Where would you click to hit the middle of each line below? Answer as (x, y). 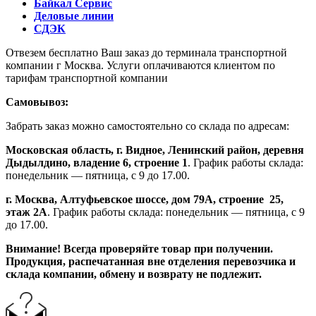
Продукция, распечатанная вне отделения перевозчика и (151, 261)
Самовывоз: (37, 102)
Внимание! (33, 248)
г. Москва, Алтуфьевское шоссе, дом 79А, (112, 199)
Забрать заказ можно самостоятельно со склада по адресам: (149, 126)
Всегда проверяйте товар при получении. (167, 248)
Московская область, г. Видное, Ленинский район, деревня (155, 150)
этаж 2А (26, 212)
